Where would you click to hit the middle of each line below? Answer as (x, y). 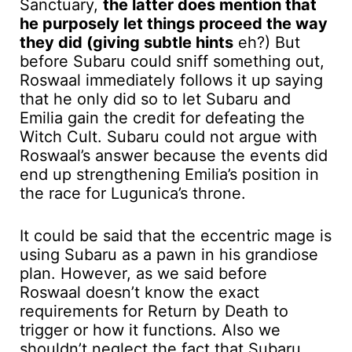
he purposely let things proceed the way (174, 23)
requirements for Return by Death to (154, 311)
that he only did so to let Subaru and (155, 99)
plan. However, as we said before (143, 273)
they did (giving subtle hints (126, 42)
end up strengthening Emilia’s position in (169, 174)
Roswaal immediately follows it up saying (171, 80)
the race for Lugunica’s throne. (133, 193)
